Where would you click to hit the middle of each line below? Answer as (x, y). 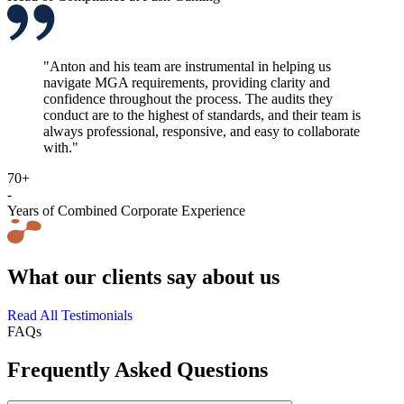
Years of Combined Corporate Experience (126, 211)
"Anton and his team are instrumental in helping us (187, 67)
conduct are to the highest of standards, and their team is (202, 115)
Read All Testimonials (70, 316)
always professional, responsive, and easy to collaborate (202, 132)
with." (61, 148)
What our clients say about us (143, 277)
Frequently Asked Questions (138, 370)
